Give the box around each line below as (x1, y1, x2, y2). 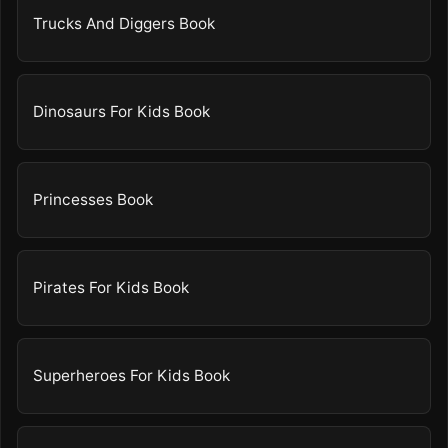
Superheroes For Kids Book (33, 366, 231, 386)
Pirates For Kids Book (33, 278, 190, 298)
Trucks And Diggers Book (33, 14, 216, 34)
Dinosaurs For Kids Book (33, 102, 211, 122)
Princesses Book (33, 190, 154, 210)
